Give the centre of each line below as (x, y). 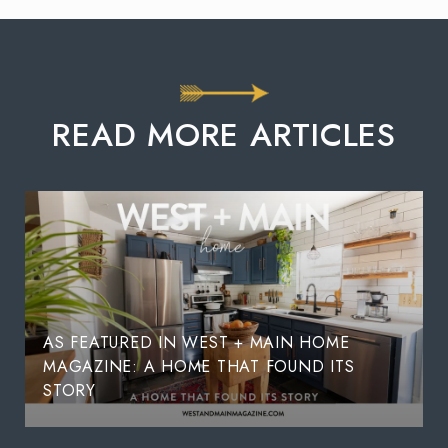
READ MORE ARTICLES (224, 134)
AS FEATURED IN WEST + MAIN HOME (196, 342)
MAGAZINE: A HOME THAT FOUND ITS (199, 366)
